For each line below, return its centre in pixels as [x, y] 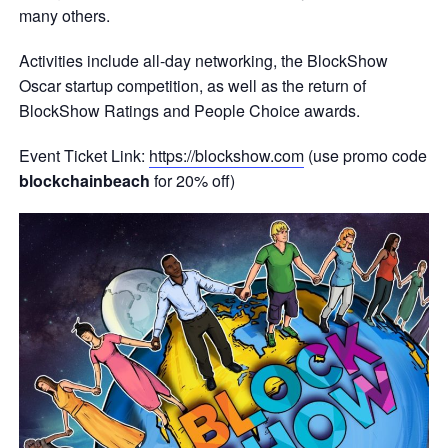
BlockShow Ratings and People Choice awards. [189, 110]
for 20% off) [192, 180]
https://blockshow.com [226, 155]
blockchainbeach [84, 180]
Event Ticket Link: [83, 155]
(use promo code [365, 155]
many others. [64, 15]
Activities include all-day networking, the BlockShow [203, 60]
